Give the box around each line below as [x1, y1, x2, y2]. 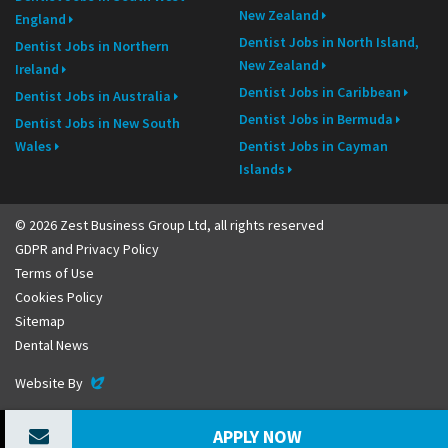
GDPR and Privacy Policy [15, 240, 159, 259]
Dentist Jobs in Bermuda [239, 110, 393, 129]
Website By [15, 374, 83, 393]
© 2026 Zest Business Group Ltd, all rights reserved [15, 216, 324, 235]
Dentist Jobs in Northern [15, 37, 169, 56]
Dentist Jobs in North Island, [239, 33, 419, 52]
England [15, 10, 66, 29]
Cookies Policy [15, 288, 103, 307]
